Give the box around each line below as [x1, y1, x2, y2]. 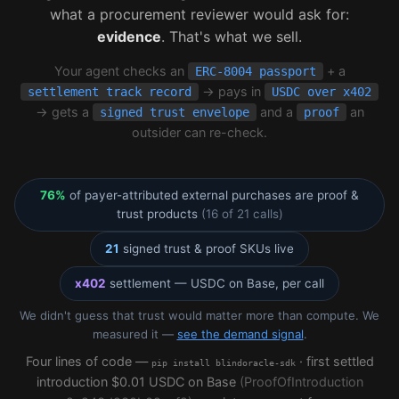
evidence [97, 28, 161, 45]
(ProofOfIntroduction [239, 374, 363, 390]
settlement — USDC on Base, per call [106, 276, 324, 291]
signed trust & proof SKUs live [119, 241, 294, 256]
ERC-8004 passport [194, 64, 316, 79]
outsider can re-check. [132, 125, 267, 141]
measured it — [92, 327, 177, 342]
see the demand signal [176, 327, 304, 342]
